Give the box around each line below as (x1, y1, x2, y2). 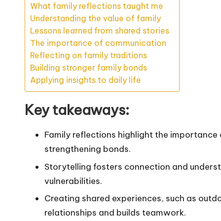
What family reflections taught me (30, 1, 163, 11)
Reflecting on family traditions (30, 50, 147, 61)
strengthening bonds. (44, 144, 131, 155)
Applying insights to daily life (30, 75, 141, 85)
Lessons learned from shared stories (30, 26, 169, 36)
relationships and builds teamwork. (44, 207, 186, 219)
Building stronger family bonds (30, 63, 147, 73)
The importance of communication (30, 38, 166, 48)
